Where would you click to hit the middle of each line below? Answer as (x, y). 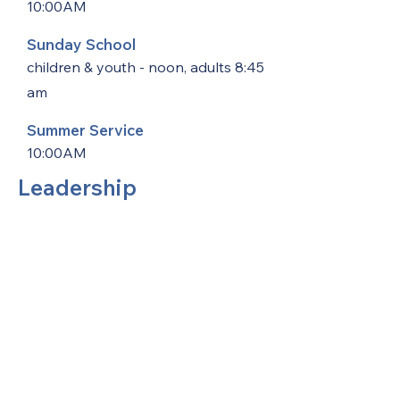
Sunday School (81, 44)
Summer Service (85, 130)
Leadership (77, 187)
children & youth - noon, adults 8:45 (146, 67)
